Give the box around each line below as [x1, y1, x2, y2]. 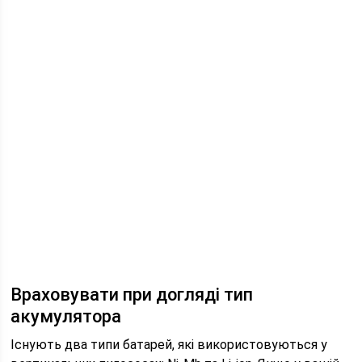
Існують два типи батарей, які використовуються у [11, 337, 328, 352]
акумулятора [11, 306, 122, 326]
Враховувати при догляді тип [11, 284, 254, 305]
